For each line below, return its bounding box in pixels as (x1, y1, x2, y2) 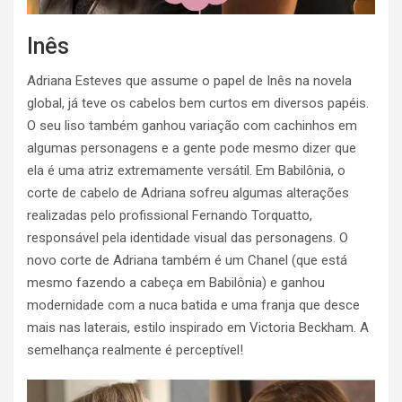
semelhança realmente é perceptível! (27, 341, 243, 358)
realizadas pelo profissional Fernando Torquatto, (27, 206, 312, 223)
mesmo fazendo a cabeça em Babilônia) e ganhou (27, 274, 325, 291)
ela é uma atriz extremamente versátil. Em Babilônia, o (27, 162, 345, 179)
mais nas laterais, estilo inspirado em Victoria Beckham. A (27, 319, 369, 336)
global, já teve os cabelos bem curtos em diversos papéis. (27, 94, 369, 111)
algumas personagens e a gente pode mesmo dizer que (27, 139, 356, 156)
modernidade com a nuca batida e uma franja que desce (27, 296, 360, 313)
